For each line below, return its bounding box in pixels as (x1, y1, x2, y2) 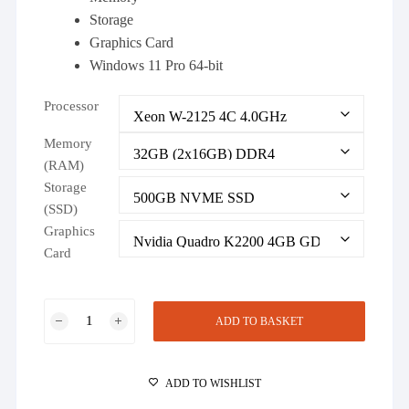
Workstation (43, 366, 112, 382)
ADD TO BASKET (215, 314, 303, 328)
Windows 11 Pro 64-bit (89, 57, 224, 73)
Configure (43, 388, 101, 404)
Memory (44, 135, 93, 151)
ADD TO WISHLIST (164, 376, 261, 390)
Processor (44, 98, 100, 113)
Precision (43, 322, 96, 338)
